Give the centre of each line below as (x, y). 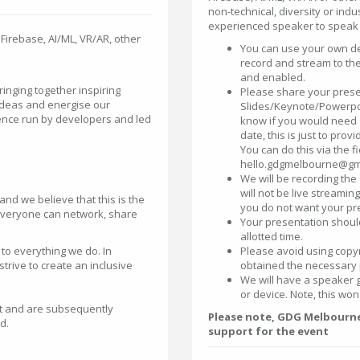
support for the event (268, 331)
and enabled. (273, 77)
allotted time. (272, 236)
